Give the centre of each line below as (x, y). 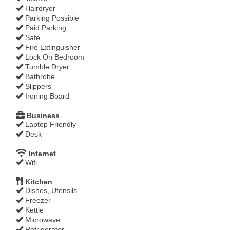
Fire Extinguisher (52, 47)
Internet (41, 154)
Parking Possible (51, 18)
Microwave (42, 220)
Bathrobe (39, 77)
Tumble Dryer (46, 67)
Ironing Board (46, 96)
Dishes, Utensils (50, 191)
